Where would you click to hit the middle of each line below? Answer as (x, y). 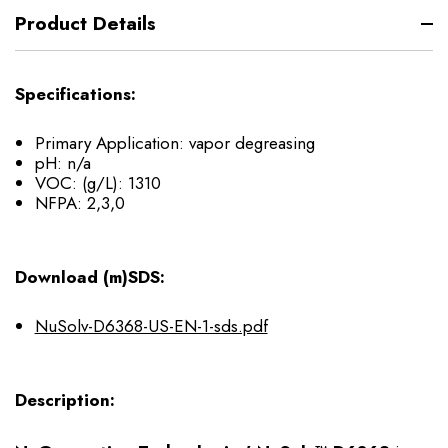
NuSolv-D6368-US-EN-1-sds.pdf (151, 325)
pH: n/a (62, 162)
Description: (65, 400)
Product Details (85, 24)
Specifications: (75, 94)
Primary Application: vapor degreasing (174, 142)
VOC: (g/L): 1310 (97, 182)
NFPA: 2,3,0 (79, 202)
